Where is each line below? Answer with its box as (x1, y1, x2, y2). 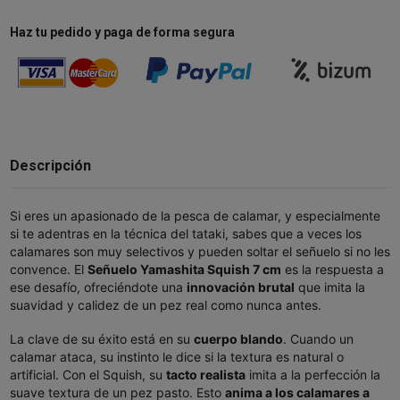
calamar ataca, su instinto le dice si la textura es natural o (9, 349, 344, 365)
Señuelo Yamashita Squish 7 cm (87, 262, 281, 278)
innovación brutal (186, 279, 295, 296)
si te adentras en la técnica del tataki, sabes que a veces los (9, 226, 362, 242)
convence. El (9, 262, 84, 278)
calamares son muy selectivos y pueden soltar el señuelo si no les (9, 244, 390, 260)
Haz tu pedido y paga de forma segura (9, 25, 235, 40)
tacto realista (165, 367, 246, 383)
